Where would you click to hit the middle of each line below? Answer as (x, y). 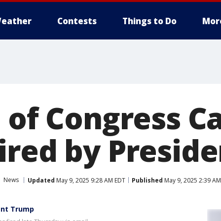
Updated (41, 180)
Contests (77, 21)
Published (147, 180)
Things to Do (149, 21)
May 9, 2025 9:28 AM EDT (90, 180)
